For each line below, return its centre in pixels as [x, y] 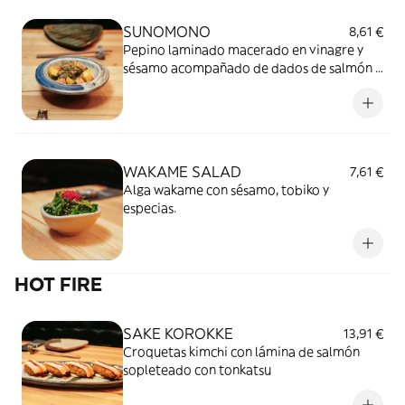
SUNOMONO [167, 32]
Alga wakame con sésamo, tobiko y [226, 190]
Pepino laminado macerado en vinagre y [243, 50]
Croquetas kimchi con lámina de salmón [241, 352]
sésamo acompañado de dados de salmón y [252, 68]
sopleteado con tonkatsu [197, 370]
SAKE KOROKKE [178, 334]
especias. [150, 208]
